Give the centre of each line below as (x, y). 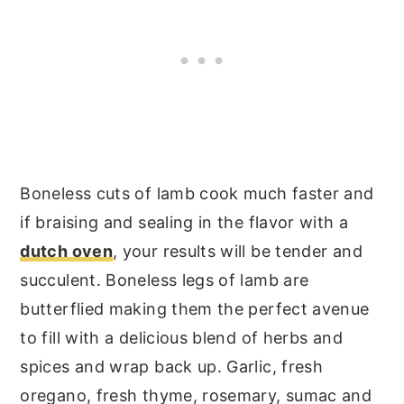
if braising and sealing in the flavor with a (184, 222)
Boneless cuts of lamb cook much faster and (197, 193)
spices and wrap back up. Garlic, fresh (172, 366)
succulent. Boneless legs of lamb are (165, 280)
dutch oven (66, 251)
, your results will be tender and (238, 251)
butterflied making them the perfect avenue (195, 308)
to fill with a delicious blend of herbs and (181, 337)
